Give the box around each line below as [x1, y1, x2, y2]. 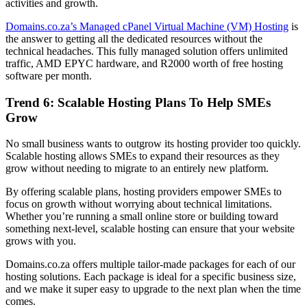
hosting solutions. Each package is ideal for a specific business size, [5, 271, 296, 283]
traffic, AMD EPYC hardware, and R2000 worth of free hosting [5, 57, 283, 69]
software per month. [5, 69, 92, 82]
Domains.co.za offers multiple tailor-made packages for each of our [5, 258, 295, 271]
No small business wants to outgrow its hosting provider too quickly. [5, 138, 301, 150]
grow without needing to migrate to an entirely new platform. [5, 162, 269, 175]
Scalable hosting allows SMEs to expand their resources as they [5, 150, 280, 162]
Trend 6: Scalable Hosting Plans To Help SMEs [5, 95, 271, 110]
